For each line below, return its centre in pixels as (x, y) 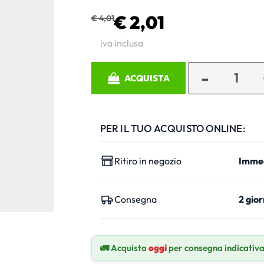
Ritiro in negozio (148, 161)
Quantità (109, 68)
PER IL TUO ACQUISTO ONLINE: (173, 128)
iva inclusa (121, 43)
